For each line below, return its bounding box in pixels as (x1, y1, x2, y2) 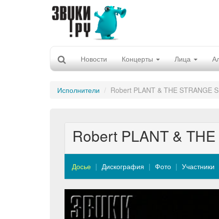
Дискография (102, 161, 144, 171)
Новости (81, 54, 107, 64)
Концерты (122, 54, 155, 64)
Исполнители (57, 85, 100, 95)
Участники (182, 161, 215, 171)
